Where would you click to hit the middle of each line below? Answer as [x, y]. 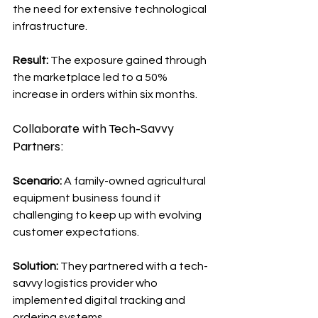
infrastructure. [50, 26]
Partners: [38, 146]
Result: [31, 60]
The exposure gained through [128, 60]
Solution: [35, 266]
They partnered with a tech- [133, 266]
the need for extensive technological [111, 9]
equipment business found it [88, 198]
